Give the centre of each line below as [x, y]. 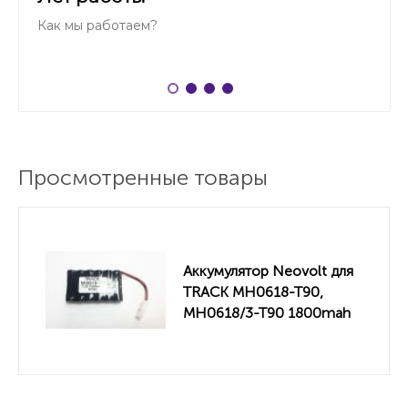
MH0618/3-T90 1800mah [267, 312]
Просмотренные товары [143, 177]
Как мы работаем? [97, 25]
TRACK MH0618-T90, [253, 291]
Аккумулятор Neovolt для [268, 270]
